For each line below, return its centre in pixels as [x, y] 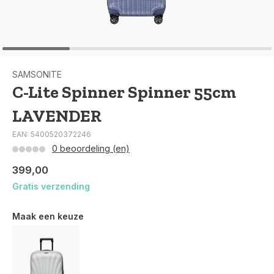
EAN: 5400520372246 [52, 134]
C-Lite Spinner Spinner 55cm [124, 92]
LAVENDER [57, 116]
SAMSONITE [37, 74]
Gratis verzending [51, 186]
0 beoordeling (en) [91, 148]
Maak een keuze [48, 216]
